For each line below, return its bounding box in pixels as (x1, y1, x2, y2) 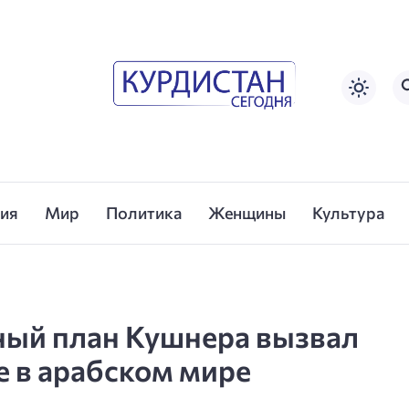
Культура (311, 203, 384, 224)
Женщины (207, 203, 286, 224)
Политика (106, 203, 182, 224)
